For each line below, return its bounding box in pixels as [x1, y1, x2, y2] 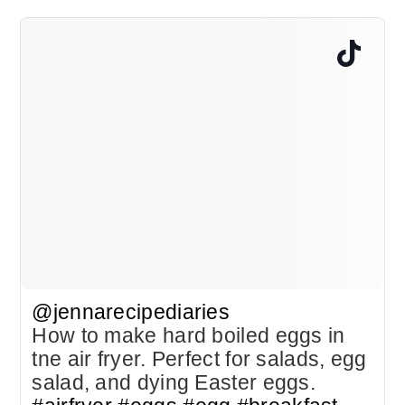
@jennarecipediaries [32, 300, 231, 325]
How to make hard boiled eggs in [32, 324, 345, 348]
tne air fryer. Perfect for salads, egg [32, 347, 367, 372]
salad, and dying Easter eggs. [32, 371, 316, 395]
